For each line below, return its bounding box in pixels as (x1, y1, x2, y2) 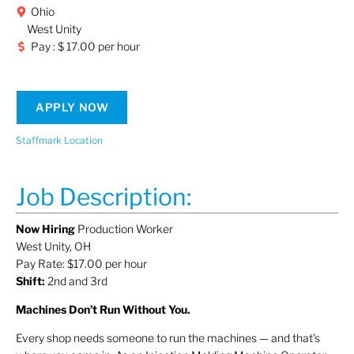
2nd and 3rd (45, 273, 107, 288)
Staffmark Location (16, 134, 103, 146)
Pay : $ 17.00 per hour (31, 39, 140, 53)
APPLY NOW (36, 100, 109, 114)
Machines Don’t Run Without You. (16, 303, 190, 317)
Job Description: (16, 182, 191, 211)
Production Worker (75, 221, 173, 235)
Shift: (16, 273, 45, 288)
